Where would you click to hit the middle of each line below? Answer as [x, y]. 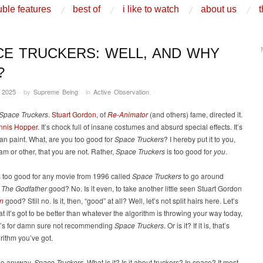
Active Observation [121, 92]
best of [87, 9]
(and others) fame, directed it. [195, 114]
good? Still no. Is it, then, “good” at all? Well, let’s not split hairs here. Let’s [121, 201]
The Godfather [24, 188]
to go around [203, 176]
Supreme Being [56, 92]
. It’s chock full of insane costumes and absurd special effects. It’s [140, 127]
